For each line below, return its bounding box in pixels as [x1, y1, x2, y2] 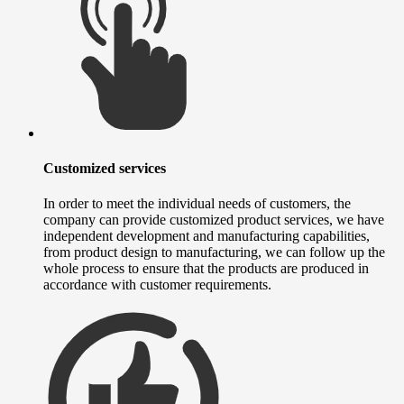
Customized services [43, 161, 166, 177]
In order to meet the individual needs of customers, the [43, 196, 351, 212]
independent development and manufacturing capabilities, [43, 228, 370, 244]
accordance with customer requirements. [43, 277, 271, 293]
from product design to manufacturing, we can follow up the [43, 244, 385, 261]
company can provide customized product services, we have [43, 212, 384, 228]
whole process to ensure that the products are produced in [43, 261, 369, 277]
